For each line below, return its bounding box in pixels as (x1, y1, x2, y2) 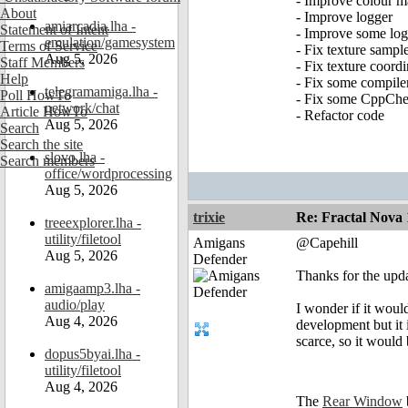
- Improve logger (296, 9, 393, 25)
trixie (193, 209, 225, 226)
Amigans (193, 235, 245, 251)
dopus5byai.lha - (45, 346, 140, 362)
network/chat (45, 100, 119, 116)
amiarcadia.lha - (45, 18, 136, 34)
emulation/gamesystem (45, 35, 175, 50)
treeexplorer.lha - (45, 215, 141, 230)
